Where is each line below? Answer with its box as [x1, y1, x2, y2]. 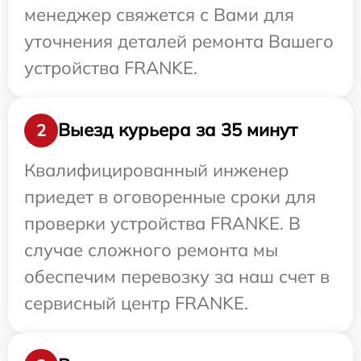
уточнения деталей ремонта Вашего [24, 29, 334, 52]
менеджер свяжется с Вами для [24, 2, 294, 26]
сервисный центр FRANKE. [24, 291, 248, 314]
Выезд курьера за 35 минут [58, 118, 297, 142]
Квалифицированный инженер [24, 158, 288, 181]
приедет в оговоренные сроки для [24, 185, 316, 208]
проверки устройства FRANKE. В [24, 211, 301, 234]
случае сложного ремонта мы [24, 238, 278, 261]
